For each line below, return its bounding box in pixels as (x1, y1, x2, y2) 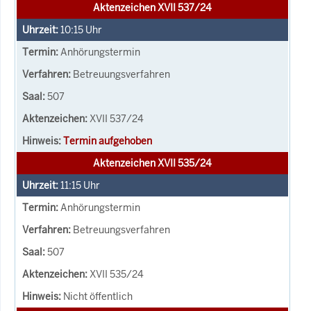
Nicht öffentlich (63, 289, 133, 303)
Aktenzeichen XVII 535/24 (93, 156, 212, 169)
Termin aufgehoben (63, 134, 152, 147)
